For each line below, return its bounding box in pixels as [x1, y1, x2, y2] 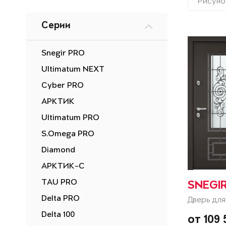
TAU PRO [41, 178, 77, 187]
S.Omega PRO [41, 130, 94, 139]
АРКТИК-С [41, 162, 85, 171]
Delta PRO [41, 194, 80, 203]
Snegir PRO [41, 49, 85, 58]
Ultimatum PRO [41, 114, 99, 123]
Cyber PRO [41, 81, 84, 90]
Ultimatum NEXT [41, 65, 104, 74]
